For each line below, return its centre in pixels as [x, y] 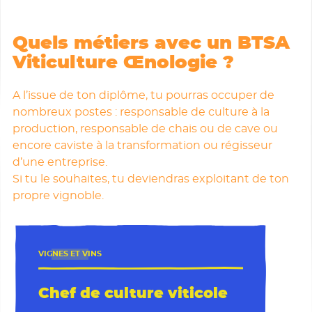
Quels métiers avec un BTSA [151, 43]
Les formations [85, 52]
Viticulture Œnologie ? [123, 63]
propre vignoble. [58, 195]
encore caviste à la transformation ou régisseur [142, 145]
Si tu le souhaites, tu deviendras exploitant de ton [150, 179]
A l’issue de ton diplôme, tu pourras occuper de [143, 95]
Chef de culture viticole [133, 293]
